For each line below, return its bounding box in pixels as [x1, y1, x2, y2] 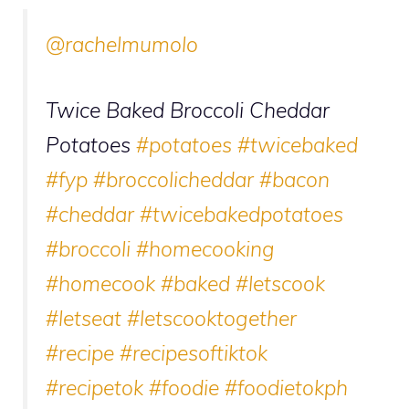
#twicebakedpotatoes [140, 201, 343, 228]
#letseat [46, 305, 121, 332]
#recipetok [46, 374, 143, 402]
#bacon [259, 166, 330, 194]
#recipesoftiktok [120, 340, 267, 367]
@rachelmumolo [46, 31, 198, 58]
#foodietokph [225, 374, 348, 402]
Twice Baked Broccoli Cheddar [46, 97, 330, 124]
